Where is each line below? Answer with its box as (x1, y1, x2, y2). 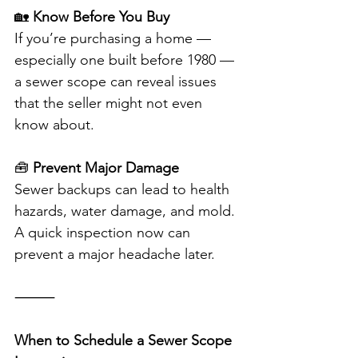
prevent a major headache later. (14, 245, 215, 264)
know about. (14, 116, 94, 134)
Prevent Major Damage (33, 159, 179, 177)
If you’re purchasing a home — (14, 30, 215, 48)
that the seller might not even (14, 94, 206, 113)
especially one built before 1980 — (14, 51, 238, 70)
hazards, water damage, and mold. (14, 202, 239, 221)
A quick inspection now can (14, 224, 194, 242)
